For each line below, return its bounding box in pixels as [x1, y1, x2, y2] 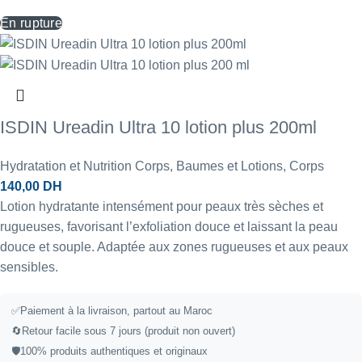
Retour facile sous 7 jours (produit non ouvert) [22, 325, 235, 338]
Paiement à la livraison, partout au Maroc [20, 305, 213, 318]
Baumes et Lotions [176, 159, 283, 174]
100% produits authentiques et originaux [20, 345, 208, 358]
